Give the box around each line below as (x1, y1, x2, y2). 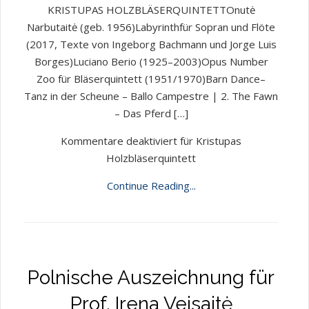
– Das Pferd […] (114, 106, 188, 120)
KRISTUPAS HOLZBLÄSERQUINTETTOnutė (47, 3, 255, 17)
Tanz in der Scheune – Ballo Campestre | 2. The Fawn (24, 89, 278, 103)
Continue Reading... (106, 179, 196, 192)
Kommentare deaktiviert (61, 134, 177, 148)
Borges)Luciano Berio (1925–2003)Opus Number (34, 54, 268, 68)
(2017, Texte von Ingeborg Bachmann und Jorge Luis (26, 37, 277, 51)
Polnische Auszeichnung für (28, 266, 275, 289)
